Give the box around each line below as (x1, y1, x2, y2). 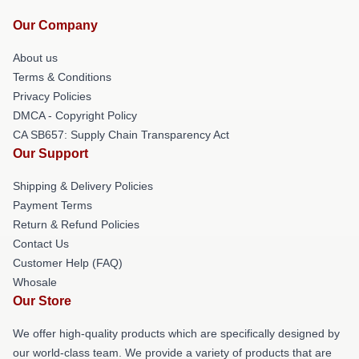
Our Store (13, 293, 71, 308)
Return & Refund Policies (13, 217, 139, 231)
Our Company (13, 18, 98, 32)
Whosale (13, 275, 57, 288)
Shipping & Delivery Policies (13, 179, 153, 192)
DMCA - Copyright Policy (13, 108, 137, 122)
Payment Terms (13, 198, 92, 212)
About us (13, 50, 58, 64)
